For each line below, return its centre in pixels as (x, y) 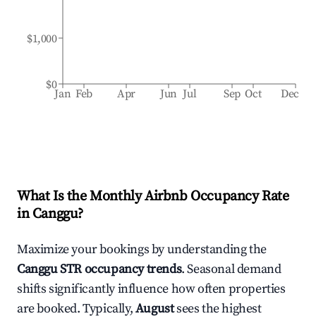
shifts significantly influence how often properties (151, 289)
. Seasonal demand (231, 269)
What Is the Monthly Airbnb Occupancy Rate (153, 196)
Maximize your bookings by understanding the (142, 249)
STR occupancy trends (120, 269)
